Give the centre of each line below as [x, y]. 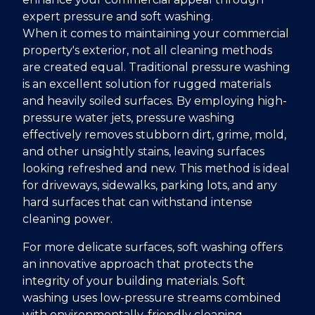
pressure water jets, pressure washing [129, 117]
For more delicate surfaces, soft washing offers [153, 247]
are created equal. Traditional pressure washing [156, 67]
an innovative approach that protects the [138, 264]
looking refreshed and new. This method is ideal [156, 168]
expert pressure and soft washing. [118, 16]
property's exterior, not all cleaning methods [147, 50]
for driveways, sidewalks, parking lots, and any [150, 185]
